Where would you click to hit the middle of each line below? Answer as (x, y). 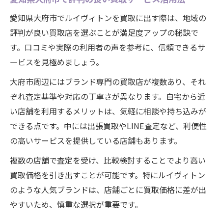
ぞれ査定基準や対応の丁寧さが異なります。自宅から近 (108, 96)
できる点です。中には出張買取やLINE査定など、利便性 (108, 126)
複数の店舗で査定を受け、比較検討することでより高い (108, 160)
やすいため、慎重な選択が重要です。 (76, 204)
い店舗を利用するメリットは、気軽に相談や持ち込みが (108, 111)
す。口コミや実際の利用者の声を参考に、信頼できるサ (108, 47)
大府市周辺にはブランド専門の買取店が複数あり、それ (108, 82)
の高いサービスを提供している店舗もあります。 (96, 140)
